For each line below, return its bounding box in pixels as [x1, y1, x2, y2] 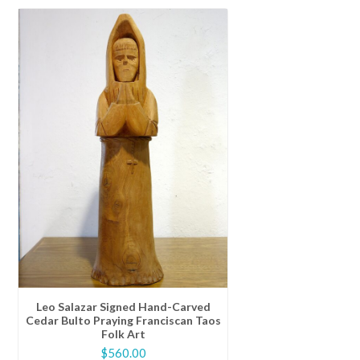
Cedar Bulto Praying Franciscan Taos [25, 313, 221, 328]
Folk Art [100, 327, 145, 342]
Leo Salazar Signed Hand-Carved [35, 300, 211, 314]
